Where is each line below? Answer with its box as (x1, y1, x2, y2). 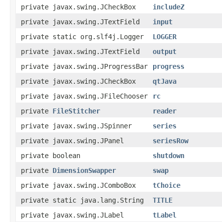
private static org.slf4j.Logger (21, 32, 144, 41)
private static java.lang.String (21, 196, 144, 204)
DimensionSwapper (53, 166, 116, 174)
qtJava (153, 77, 176, 85)
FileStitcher (53, 107, 100, 115)
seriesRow (153, 136, 188, 145)
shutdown (153, 151, 184, 160)
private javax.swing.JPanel (21, 136, 124, 145)
